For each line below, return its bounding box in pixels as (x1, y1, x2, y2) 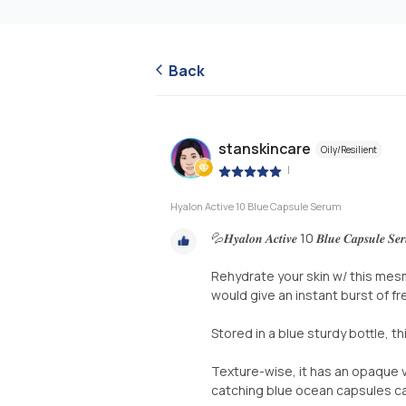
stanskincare (218, 139, 311, 159)
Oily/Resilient (321, 143, 377, 157)
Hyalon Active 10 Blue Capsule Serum (170, 198, 342, 213)
